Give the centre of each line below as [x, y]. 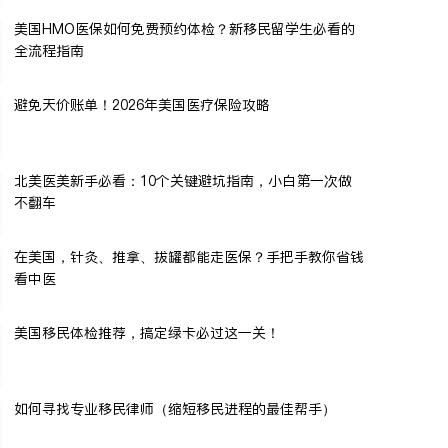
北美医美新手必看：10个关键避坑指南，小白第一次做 [183, 180]
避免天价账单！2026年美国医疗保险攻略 [142, 104]
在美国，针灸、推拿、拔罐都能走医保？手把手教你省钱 [189, 256]
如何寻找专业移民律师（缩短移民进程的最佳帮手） [175, 408]
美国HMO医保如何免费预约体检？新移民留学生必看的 [184, 28]
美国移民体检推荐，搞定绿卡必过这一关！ [147, 332]
